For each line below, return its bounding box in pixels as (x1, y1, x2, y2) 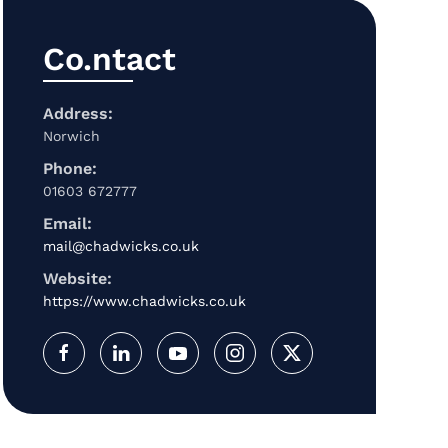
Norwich (42, 127, 100, 144)
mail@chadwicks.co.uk (42, 237, 199, 254)
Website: (42, 268, 112, 288)
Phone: (42, 158, 97, 178)
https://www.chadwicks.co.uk (42, 292, 246, 309)
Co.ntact (42, 39, 176, 78)
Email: (42, 213, 92, 233)
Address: (42, 103, 113, 123)
